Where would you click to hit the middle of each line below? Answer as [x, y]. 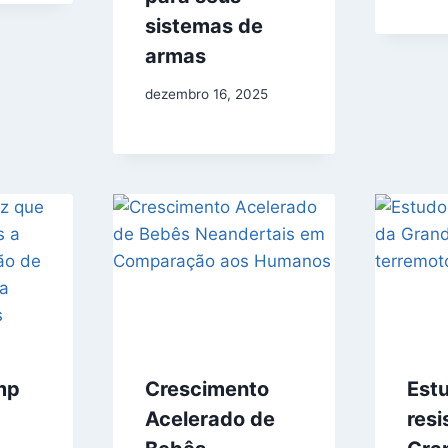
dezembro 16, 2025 [206, 94]
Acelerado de [210, 419]
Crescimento [207, 389]
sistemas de [204, 25]
